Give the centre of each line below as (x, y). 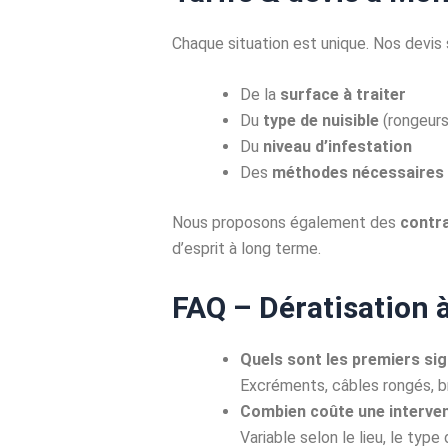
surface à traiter (343, 95)
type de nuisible (321, 121)
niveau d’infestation (337, 147)
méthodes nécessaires (358, 173)
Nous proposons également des (286, 223)
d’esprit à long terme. (246, 249)
